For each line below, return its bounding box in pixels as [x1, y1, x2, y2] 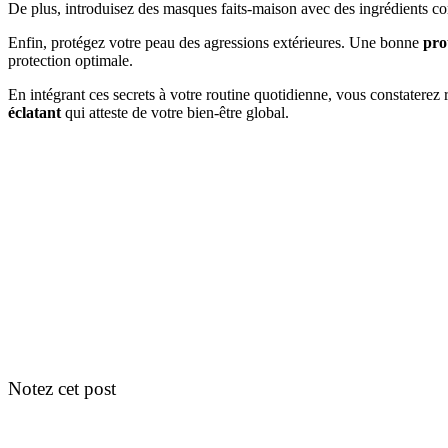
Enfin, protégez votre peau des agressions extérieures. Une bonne [8, 33, 423, 51]
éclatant [8, 103, 61, 121]
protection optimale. [8, 51, 133, 69]
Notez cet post [8, 377, 116, 399]
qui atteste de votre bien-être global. [61, 103, 289, 121]
